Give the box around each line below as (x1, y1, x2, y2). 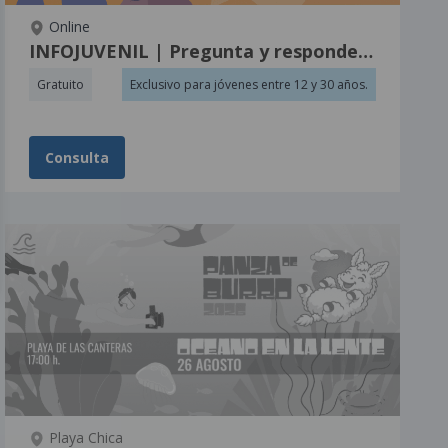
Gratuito (37, 75, 85, 93)
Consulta (45, 147, 110, 167)
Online (45, 16, 91, 36)
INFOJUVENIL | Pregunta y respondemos (358, 38, 374, 63)
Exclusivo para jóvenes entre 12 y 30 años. (129, 75, 368, 93)
